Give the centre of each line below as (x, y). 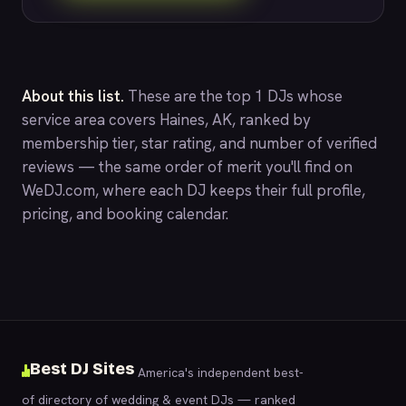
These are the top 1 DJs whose (233, 96)
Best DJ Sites (82, 369)
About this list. (73, 96)
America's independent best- (219, 372)
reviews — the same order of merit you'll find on (187, 167)
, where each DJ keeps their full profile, (230, 190)
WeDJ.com (58, 190)
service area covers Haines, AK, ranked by (166, 120)
